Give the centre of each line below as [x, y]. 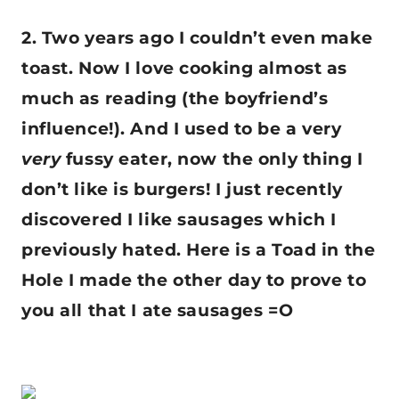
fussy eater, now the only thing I [212, 159]
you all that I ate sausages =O [158, 311]
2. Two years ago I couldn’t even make [197, 38]
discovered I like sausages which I [179, 220]
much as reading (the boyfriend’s [175, 99]
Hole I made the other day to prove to [194, 281]
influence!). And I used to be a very [182, 129]
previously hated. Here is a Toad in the [199, 250]
